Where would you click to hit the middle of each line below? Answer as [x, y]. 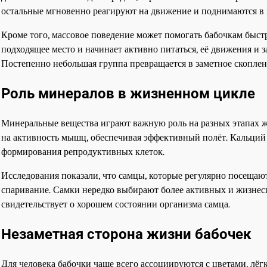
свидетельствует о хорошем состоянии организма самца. [116, 204]
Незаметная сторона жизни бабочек [126, 234]
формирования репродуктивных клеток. [83, 151]
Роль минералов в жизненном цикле [128, 93]
